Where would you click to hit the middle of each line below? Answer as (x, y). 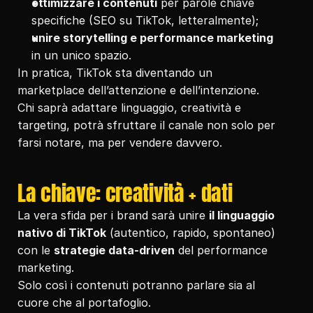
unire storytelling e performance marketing (152, 38)
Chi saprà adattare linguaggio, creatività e (129, 108)
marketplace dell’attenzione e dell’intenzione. (138, 90)
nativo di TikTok (62, 233)
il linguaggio (242, 215)
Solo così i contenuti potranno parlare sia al (136, 285)
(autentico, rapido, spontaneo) (191, 233)
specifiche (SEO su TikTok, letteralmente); (145, 20)
